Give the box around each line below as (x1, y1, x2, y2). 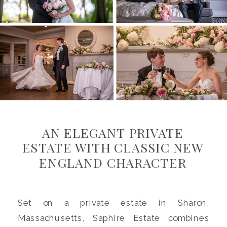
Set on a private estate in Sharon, (18, 198, 209, 208)
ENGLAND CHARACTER (39, 154, 186, 171)
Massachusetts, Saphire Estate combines (18, 212, 209, 223)
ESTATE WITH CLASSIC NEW (22, 139, 204, 156)
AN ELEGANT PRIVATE (42, 124, 184, 141)
